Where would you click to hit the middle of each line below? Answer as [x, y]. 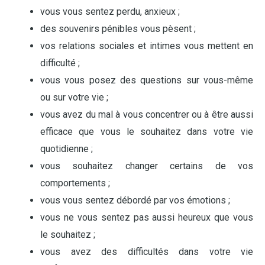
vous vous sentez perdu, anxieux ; [110, 12]
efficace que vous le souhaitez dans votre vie [147, 132]
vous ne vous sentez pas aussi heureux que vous [147, 217]
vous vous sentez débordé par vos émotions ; [135, 200]
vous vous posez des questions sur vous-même [147, 80]
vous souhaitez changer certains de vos [147, 166]
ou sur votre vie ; [74, 97]
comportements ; [75, 183]
